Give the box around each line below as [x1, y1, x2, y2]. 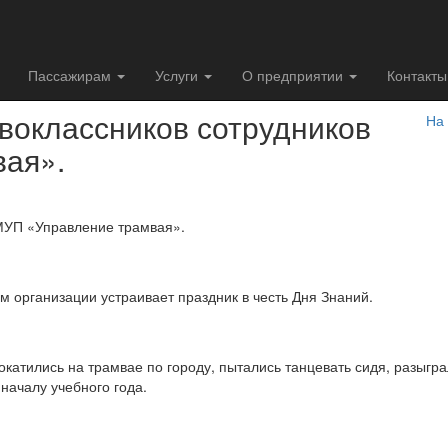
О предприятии [242, 65, 347, 85]
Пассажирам [28, 65, 115, 85]
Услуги [155, 65, 202, 85]
